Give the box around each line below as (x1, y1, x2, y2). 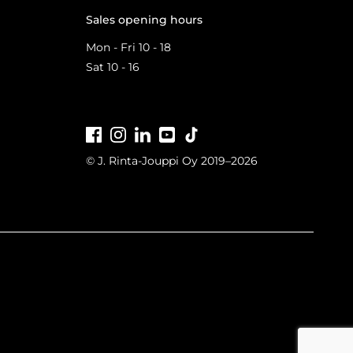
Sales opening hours (86, 13, 203, 28)
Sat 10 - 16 (86, 60, 140, 75)
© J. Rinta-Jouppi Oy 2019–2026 (86, 153, 258, 168)
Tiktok (199, 126, 234, 141)
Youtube (175, 126, 221, 141)
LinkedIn (150, 126, 198, 141)
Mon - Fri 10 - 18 (86, 40, 172, 55)
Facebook (102, 126, 156, 141)
